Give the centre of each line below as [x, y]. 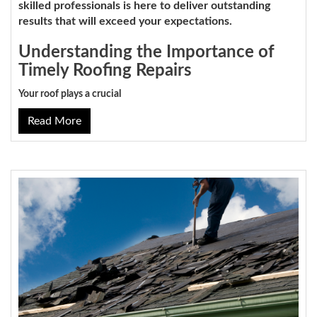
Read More [54, 121]
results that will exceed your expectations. [125, 22]
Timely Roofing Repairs [105, 71]
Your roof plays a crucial [70, 94]
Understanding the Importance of [146, 53]
